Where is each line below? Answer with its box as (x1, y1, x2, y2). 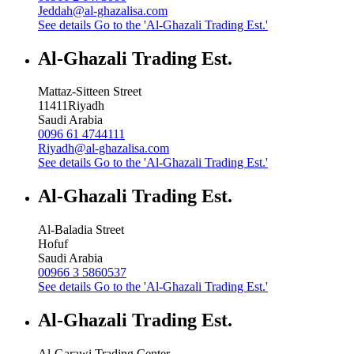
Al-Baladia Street (38, 223, 124, 237)
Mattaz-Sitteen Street (38, 85, 141, 99)
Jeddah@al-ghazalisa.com (38, 3, 168, 17)
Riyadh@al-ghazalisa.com (38, 141, 169, 156)
